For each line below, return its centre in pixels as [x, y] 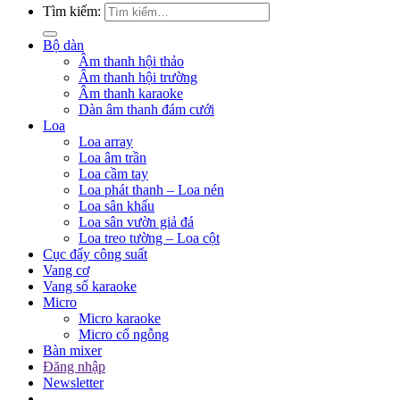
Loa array [106, 142]
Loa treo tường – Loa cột [149, 238]
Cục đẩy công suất [95, 254]
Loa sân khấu [117, 206]
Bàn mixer [72, 351]
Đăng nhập [74, 367]
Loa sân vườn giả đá [136, 222]
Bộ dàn [63, 46]
